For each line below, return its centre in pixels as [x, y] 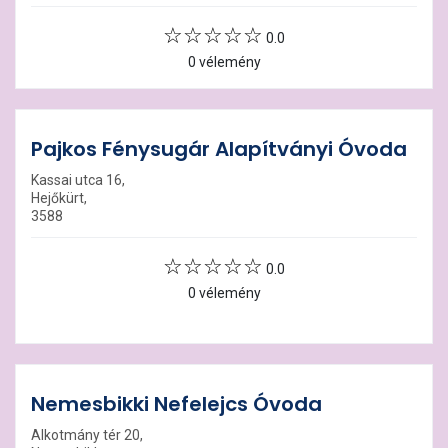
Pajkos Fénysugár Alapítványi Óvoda [219, 149]
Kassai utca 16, [78, 180]
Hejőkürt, [59, 198]
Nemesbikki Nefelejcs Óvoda [176, 404]
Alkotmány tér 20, [87, 435]
